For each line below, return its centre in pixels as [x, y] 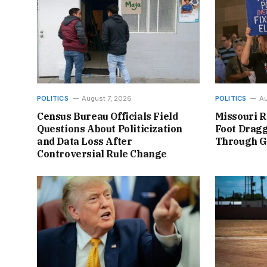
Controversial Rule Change [102, 153]
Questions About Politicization [110, 128]
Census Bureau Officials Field [108, 116]
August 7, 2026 [106, 98]
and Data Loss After [85, 141]
